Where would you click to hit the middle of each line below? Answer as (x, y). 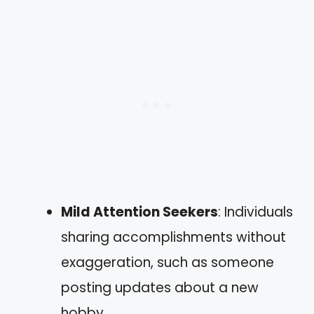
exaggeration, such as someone (168, 262)
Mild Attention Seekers (139, 212)
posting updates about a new (160, 288)
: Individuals (255, 212)
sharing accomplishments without (173, 237)
